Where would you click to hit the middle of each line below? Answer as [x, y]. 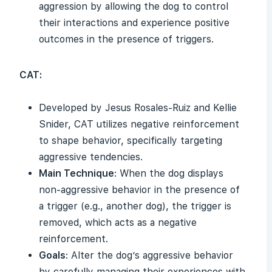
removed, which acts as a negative [118, 223]
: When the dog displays [169, 173]
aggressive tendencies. [91, 157]
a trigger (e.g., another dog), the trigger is [135, 206]
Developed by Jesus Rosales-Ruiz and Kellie [138, 108]
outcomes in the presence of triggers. [126, 39]
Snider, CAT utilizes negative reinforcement [139, 124]
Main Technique [76, 173]
